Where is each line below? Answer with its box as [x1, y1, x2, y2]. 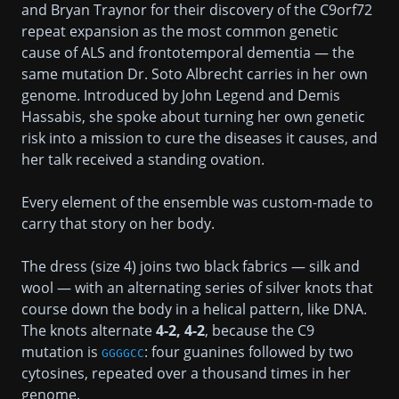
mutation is [21, 341, 102, 362]
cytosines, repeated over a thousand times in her [21, 362, 351, 383]
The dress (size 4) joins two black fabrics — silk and [21, 256, 360, 276]
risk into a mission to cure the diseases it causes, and [21, 127, 378, 148]
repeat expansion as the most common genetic [21, 20, 338, 41]
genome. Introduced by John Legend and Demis [21, 85, 340, 105]
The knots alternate [21, 320, 156, 340]
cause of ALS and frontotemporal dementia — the [21, 42, 354, 62]
